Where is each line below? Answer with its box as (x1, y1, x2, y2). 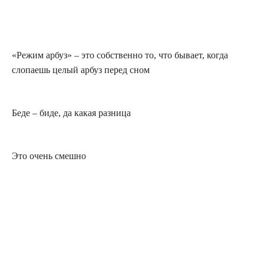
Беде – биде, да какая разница (12, 107, 131, 118)
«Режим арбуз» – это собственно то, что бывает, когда (12, 49, 228, 60)
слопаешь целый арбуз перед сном (12, 64, 150, 75)
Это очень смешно (12, 150, 86, 161)
